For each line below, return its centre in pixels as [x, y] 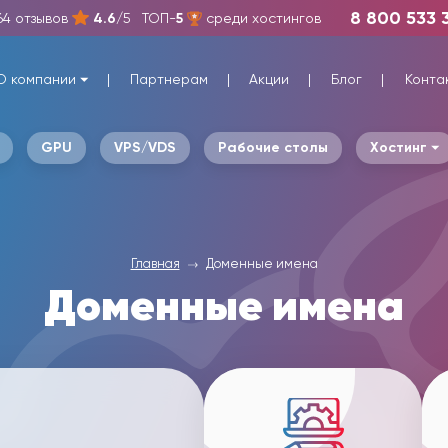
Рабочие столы [273, 147]
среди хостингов [261, 17]
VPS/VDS [145, 147]
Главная [155, 263]
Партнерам [168, 79]
